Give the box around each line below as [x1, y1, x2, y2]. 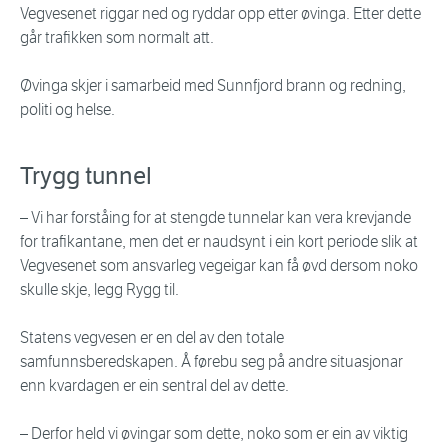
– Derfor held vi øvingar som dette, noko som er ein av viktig [20, 424, 408, 444]
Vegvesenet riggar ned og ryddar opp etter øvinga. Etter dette [20, 4, 421, 24]
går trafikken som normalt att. [20, 28, 214, 48]
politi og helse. [20, 100, 115, 120]
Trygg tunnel [20, 161, 152, 192]
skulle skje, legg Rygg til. [20, 280, 179, 300]
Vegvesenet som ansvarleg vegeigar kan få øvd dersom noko [20, 256, 418, 276]
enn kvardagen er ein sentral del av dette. [20, 376, 289, 396]
